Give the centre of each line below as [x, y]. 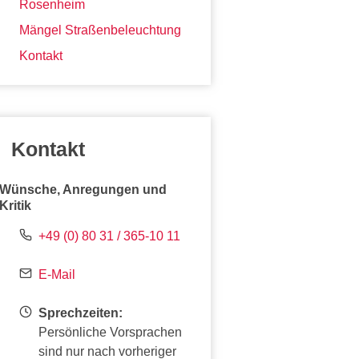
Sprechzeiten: [81, 313]
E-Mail [57, 274]
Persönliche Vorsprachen [110, 332]
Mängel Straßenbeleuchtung [100, 30]
